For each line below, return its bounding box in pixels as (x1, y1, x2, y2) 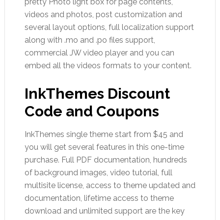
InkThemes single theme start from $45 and (24, 130, 183, 139)
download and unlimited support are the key (24, 206, 185, 216)
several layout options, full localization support (24, 23, 194, 32)
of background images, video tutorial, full (24, 168, 172, 177)
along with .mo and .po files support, (24, 35, 155, 45)
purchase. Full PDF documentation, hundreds (24, 155, 187, 165)
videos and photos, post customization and (24, 10, 182, 19)
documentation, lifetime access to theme (24, 193, 174, 203)
